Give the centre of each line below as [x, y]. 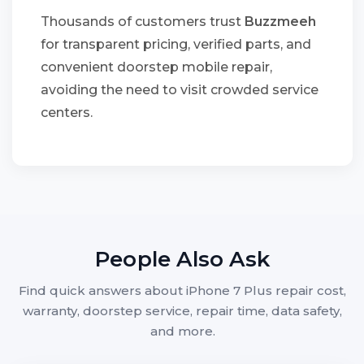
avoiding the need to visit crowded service [180, 90]
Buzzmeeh [280, 22]
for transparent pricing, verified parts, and [176, 44]
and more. [182, 331]
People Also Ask [182, 259]
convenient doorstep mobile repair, [156, 67]
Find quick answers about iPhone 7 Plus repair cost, [182, 290]
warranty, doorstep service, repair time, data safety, [182, 311]
